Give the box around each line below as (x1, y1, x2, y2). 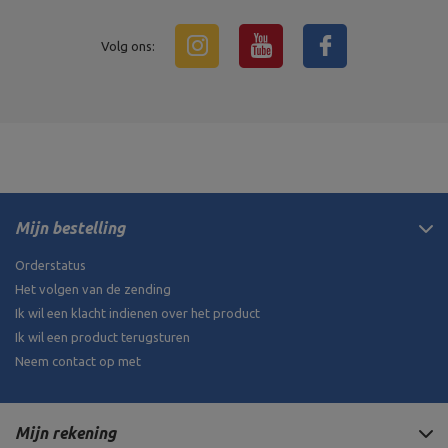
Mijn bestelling (15, 219, 125, 238)
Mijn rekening (15, 424, 116, 443)
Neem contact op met (15, 354, 141, 369)
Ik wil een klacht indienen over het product (15, 306, 260, 321)
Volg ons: (101, 39, 155, 54)
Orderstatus (15, 258, 86, 273)
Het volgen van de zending (15, 282, 171, 297)
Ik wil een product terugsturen (15, 330, 190, 345)
